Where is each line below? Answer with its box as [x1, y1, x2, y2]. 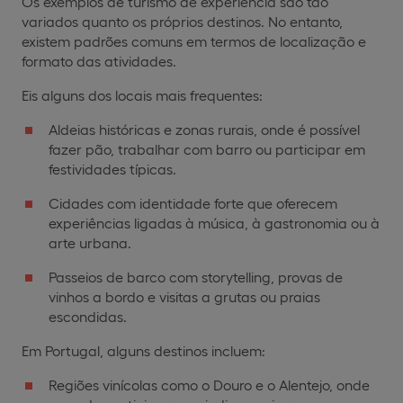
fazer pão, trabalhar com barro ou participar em [49, 139, 365, 157]
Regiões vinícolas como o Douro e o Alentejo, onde [49, 375, 370, 393]
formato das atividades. [22, 51, 176, 69]
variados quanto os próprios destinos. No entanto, [22, 12, 343, 30]
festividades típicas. [49, 159, 176, 177]
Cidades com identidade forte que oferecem [49, 193, 337, 211]
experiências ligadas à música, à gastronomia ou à [49, 213, 380, 231]
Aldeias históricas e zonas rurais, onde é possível [49, 120, 360, 138]
